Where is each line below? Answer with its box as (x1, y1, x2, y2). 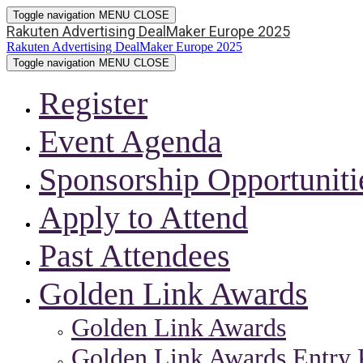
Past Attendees (39, 237, 230, 274)
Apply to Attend (39, 199, 248, 236)
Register (39, 85, 147, 122)
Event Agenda (39, 123, 222, 160)
